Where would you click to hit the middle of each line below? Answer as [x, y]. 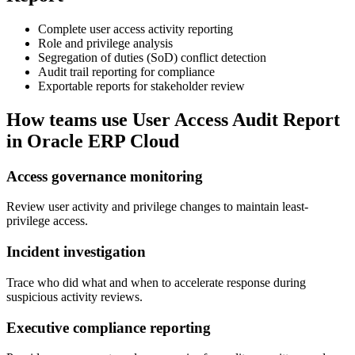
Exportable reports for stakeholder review [141, 86]
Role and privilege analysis [105, 43]
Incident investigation [76, 252]
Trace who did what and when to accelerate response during [156, 282]
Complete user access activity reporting [136, 29]
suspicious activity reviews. [74, 296]
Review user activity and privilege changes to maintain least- [157, 207]
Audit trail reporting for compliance [126, 71]
